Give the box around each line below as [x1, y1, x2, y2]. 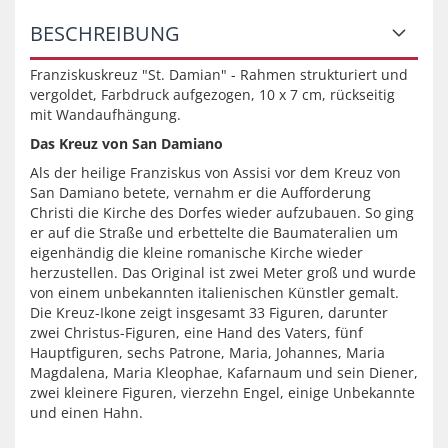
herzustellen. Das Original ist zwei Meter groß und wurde [30, 263, 416, 282]
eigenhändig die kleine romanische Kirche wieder [30, 243, 363, 262]
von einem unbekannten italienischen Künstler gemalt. [30, 283, 399, 302]
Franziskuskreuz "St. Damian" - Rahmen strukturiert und [30, 65, 408, 84]
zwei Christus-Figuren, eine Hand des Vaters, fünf [30, 323, 363, 342]
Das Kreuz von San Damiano [30, 134, 223, 153]
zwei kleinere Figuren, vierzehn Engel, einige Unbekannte [30, 383, 415, 402]
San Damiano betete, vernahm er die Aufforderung [30, 183, 371, 202]
